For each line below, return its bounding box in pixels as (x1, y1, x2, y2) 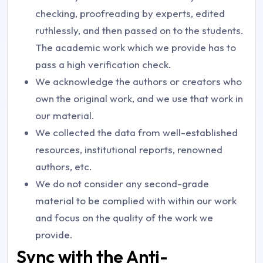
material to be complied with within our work (35, 194, 237, 207)
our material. (35, 109, 95, 122)
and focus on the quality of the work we (35, 211, 213, 224)
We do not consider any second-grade (35, 177, 209, 190)
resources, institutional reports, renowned (35, 143, 222, 156)
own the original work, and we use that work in (35, 92, 243, 104)
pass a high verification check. (35, 58, 171, 70)
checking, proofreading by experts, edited (35, 7, 225, 19)
